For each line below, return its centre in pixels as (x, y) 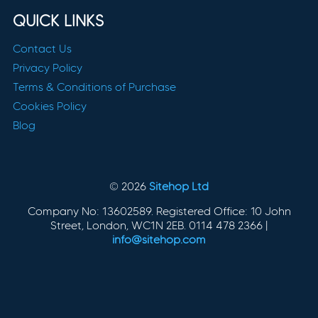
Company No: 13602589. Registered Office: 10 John (159, 211)
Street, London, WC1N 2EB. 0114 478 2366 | (159, 225)
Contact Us (42, 48)
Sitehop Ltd (179, 186)
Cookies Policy (49, 106)
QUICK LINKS (58, 21)
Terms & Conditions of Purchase (94, 87)
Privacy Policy (47, 67)
